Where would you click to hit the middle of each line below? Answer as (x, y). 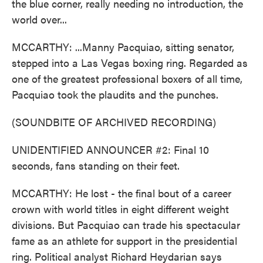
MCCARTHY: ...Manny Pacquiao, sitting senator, (123, 47)
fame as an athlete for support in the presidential (124, 240)
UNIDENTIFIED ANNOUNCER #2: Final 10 (110, 149)
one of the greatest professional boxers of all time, (127, 78)
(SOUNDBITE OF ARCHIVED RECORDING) (114, 122)
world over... (39, 19)
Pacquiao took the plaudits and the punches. (115, 94)
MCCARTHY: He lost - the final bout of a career (122, 193)
